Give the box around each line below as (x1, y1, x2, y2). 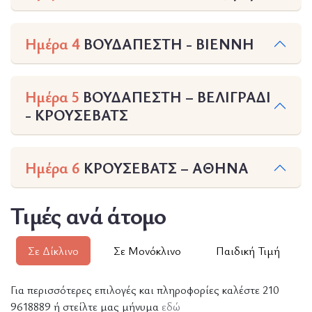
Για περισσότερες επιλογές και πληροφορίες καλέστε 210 (10, 282, 279, 298)
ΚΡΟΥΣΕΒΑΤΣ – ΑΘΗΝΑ (80, 157, 249, 178)
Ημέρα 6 (25, 157, 80, 178)
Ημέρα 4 (25, 33, 80, 54)
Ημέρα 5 (25, 86, 79, 107)
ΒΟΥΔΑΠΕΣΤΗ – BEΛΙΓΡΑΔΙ (79, 86, 271, 107)
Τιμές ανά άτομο (10, 199, 166, 232)
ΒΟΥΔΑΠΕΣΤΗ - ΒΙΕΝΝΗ (80, 33, 254, 54)
